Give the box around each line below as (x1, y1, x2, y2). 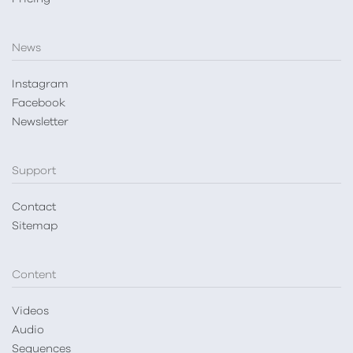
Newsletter (12, 117, 69, 128)
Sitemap (12, 221, 58, 232)
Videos (12, 306, 49, 318)
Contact (12, 202, 56, 214)
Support (12, 165, 56, 177)
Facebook (12, 98, 65, 110)
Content (12, 269, 56, 281)
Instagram (12, 79, 69, 91)
